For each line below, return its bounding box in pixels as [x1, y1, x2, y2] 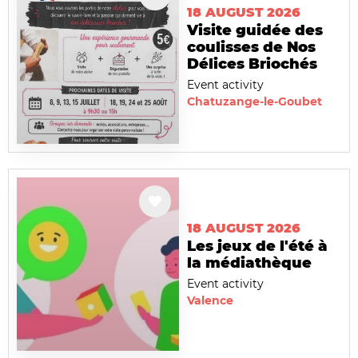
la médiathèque [187, 253, 312, 272]
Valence [187, 292, 233, 308]
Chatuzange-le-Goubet [187, 94, 322, 109]
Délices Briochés [187, 55, 317, 74]
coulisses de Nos [187, 38, 316, 57]
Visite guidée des [187, 22, 323, 40]
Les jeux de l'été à [187, 237, 328, 255]
